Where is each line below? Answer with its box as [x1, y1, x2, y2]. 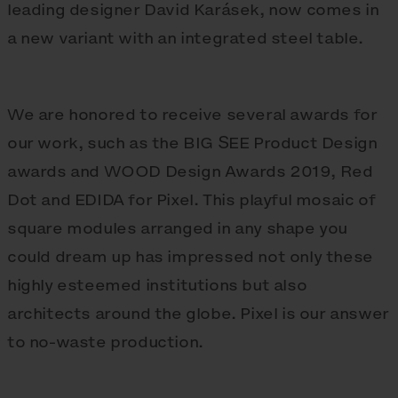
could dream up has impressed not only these [7, 245, 373, 268]
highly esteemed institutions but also [7, 274, 307, 297]
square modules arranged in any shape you [7, 217, 348, 240]
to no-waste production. [7, 330, 203, 354]
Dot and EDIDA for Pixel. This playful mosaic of [7, 188, 376, 211]
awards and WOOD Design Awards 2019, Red [7, 160, 373, 183]
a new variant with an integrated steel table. [7, 27, 364, 50]
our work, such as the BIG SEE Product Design [7, 131, 378, 155]
